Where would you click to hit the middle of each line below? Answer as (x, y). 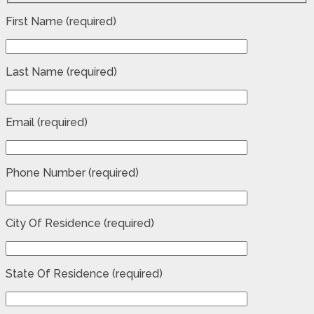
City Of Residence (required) (80, 224)
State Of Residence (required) (84, 274)
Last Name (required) (61, 72)
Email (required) (47, 123)
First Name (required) (61, 22)
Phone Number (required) (72, 173)
